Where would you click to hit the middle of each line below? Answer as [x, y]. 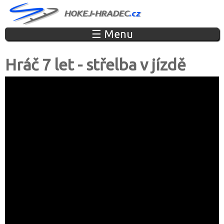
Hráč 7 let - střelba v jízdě [95, 64]
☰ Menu [112, 34]
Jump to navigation [112, 7]
